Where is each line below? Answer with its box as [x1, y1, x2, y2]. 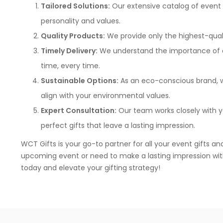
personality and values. [41, 16, 120, 26]
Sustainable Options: [41, 76, 118, 86]
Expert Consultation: [41, 106, 116, 115]
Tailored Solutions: [41, 1, 110, 11]
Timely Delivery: [41, 46, 98, 56]
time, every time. [41, 61, 100, 71]
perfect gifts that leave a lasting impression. [41, 120, 195, 130]
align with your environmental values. [41, 91, 170, 101]
